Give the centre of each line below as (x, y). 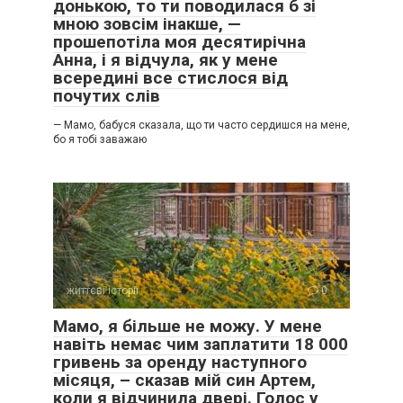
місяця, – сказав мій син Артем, (184, 380)
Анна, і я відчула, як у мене (166, 60)
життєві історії (103, 291)
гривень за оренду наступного (180, 362)
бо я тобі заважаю (100, 139)
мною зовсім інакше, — (147, 24)
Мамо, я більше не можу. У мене (188, 326)
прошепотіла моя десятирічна (179, 42)
